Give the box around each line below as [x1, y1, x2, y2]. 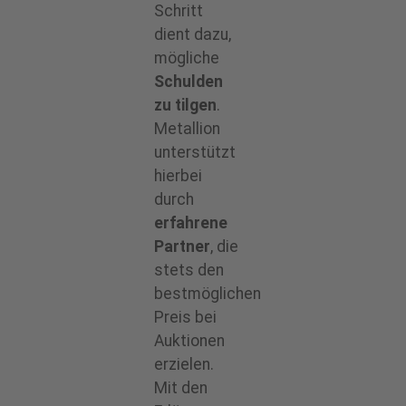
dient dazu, [154, 25, 231, 44]
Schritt [154, 2, 203, 21]
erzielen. [154, 355, 214, 374]
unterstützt [154, 143, 236, 162]
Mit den [154, 379, 208, 398]
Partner [154, 237, 210, 256]
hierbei [154, 167, 202, 186]
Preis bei [154, 308, 217, 327]
